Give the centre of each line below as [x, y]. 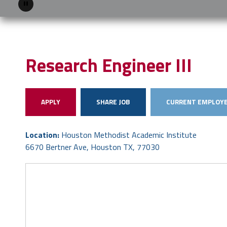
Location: [43, 135]
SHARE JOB [113, 102]
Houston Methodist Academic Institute [129, 135]
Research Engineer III [109, 65]
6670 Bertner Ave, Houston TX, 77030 [92, 147]
